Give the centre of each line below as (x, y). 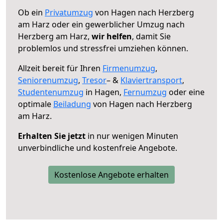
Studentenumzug (51, 92)
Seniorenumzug (48, 80)
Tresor (94, 80)
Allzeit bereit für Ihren (60, 68)
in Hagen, (104, 92)
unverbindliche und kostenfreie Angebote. (98, 148)
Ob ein (31, 12)
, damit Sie (151, 36)
